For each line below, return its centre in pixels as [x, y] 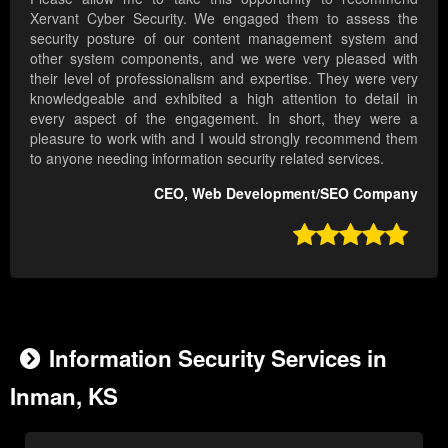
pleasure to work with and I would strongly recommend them [224, 138]
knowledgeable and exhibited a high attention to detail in [224, 98]
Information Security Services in [218, 358]
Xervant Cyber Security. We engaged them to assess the [224, 18]
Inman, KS [64, 396]
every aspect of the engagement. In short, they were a [224, 118]
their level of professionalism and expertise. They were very [224, 78]
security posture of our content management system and [224, 38]
